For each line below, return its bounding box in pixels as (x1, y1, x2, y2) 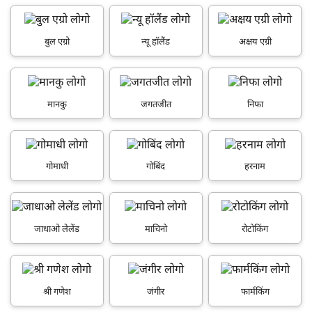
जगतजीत (140, 98, 171, 111)
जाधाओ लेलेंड (34, 224, 80, 236)
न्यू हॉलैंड (141, 36, 171, 48)
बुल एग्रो (44, 36, 70, 48)
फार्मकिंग (240, 286, 270, 299)
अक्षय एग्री (238, 36, 272, 48)
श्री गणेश (42, 286, 71, 299)
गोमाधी (45, 161, 68, 173)
